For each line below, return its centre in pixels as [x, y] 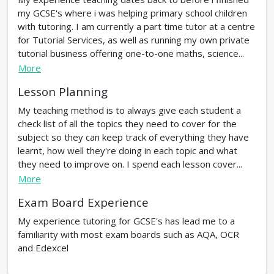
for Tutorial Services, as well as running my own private [134, 40]
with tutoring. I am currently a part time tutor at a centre [136, 27]
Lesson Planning [63, 92]
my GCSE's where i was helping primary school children [132, 13]
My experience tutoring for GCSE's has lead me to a [126, 221]
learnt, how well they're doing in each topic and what [128, 151]
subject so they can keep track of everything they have [133, 137]
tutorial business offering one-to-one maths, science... [131, 54]
